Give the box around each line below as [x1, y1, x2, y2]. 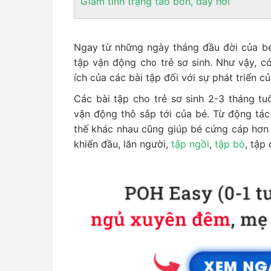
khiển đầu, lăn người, [74, 138, 171, 150]
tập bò [215, 138, 245, 150]
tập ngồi [171, 138, 209, 150]
